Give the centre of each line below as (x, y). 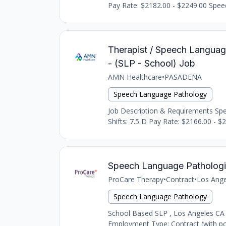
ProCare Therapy (136, 179)
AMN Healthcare (135, 77)
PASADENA (183, 77)
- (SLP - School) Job (152, 63)
